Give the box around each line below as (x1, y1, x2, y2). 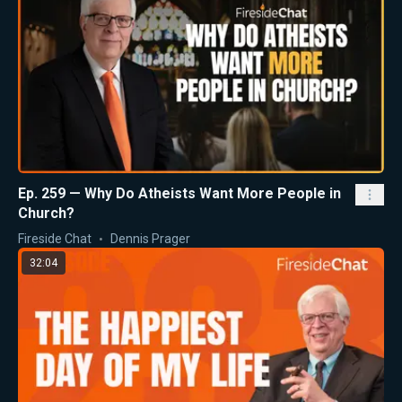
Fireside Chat (18, 231, 92, 246)
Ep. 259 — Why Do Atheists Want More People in (18, 184, 341, 202)
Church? (18, 204, 74, 222)
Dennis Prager (110, 231, 190, 246)
